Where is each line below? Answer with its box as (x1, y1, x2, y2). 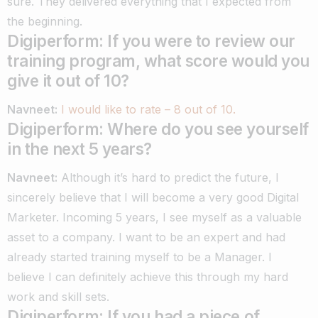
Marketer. (7, 209, 62, 224)
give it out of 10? (7, 70, 129, 90)
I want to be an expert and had (119, 229, 285, 244)
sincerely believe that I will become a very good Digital (7, 190, 299, 204)
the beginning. (7, 13, 89, 28)
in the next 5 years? (7, 138, 153, 158)
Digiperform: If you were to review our (7, 31, 295, 50)
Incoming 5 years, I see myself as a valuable (62, 209, 302, 224)
